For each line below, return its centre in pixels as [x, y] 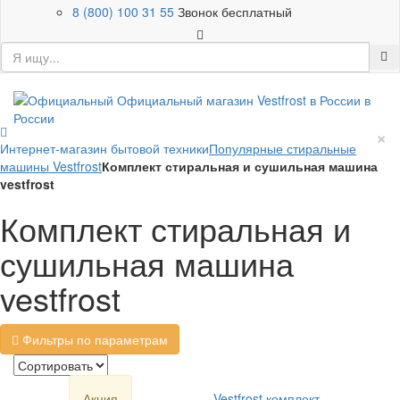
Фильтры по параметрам [93, 339]
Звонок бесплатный [235, 12]
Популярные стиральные [283, 148]
